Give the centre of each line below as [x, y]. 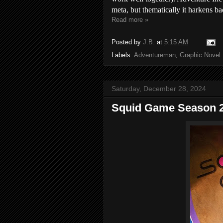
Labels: [123, 55]
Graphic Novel [200, 55]
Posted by [127, 42]
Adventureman [155, 55]
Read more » [130, 20]
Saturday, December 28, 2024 [159, 89]
